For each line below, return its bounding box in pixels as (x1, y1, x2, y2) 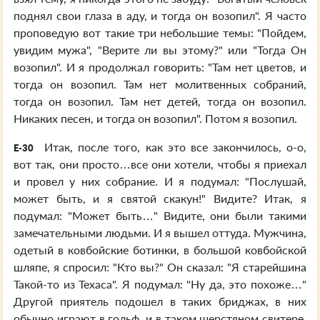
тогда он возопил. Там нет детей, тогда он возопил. (14, 94, 306, 108)
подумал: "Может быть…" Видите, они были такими (14, 209, 306, 222)
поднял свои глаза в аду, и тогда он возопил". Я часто (14, 9, 306, 22)
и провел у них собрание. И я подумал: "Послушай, (14, 174, 306, 188)
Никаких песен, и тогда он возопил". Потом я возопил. (14, 111, 297, 125)
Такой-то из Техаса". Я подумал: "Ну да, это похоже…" (14, 277, 306, 291)
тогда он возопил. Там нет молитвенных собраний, (14, 77, 306, 91)
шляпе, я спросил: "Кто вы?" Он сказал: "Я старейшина (14, 260, 306, 274)
